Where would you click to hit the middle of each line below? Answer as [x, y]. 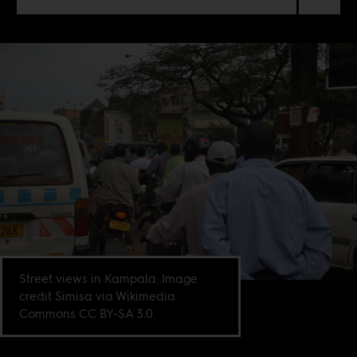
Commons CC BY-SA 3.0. [88, 314]
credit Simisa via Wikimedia [98, 296]
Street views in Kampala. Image [109, 279]
